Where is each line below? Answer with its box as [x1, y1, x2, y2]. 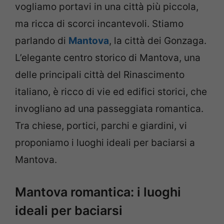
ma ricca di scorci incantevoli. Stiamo [15, 18, 183, 30]
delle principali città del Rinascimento [15, 69, 184, 81]
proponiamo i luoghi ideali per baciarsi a [15, 137, 195, 149]
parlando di [15, 35, 68, 47]
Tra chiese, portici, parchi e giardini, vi [15, 120, 187, 132]
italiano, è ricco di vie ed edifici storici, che [15, 86, 207, 98]
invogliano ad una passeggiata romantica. [15, 103, 203, 115]
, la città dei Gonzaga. [109, 35, 206, 47]
